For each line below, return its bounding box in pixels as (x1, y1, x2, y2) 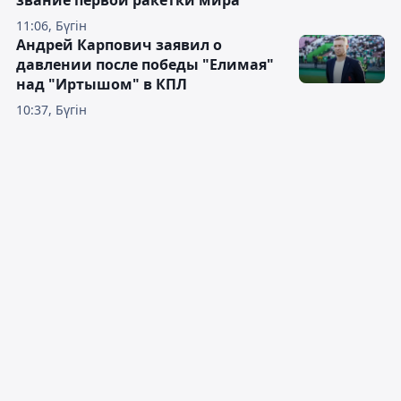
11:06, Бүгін (16, 17, 87, 35)
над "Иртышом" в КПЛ (16, 74, 187, 95)
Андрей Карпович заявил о (16, 35, 222, 55)
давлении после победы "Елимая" (16, 55, 274, 75)
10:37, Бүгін (16, 101, 87, 119)
